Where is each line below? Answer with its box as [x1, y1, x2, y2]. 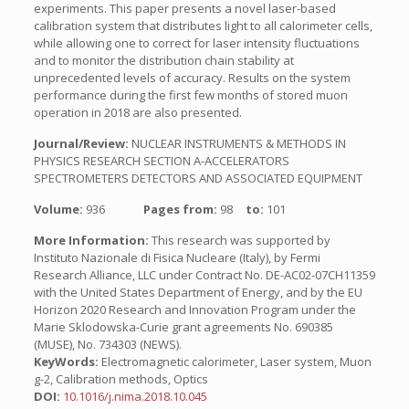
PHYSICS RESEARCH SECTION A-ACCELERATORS [33, 152, 289, 169]
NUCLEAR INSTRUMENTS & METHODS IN [131, 135, 346, 152]
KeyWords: [33, 353, 99, 370]
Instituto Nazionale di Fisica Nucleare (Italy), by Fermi [33, 249, 320, 266]
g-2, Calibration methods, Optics [33, 371, 208, 387]
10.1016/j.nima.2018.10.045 [62, 388, 207, 404]
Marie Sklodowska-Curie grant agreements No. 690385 [33, 319, 333, 335]
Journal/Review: [33, 135, 131, 152]
